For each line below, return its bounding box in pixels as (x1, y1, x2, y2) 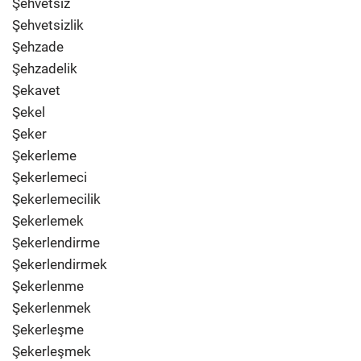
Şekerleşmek (12, 343, 91, 359)
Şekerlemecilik (12, 191, 101, 207)
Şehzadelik (12, 60, 77, 77)
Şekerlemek (12, 213, 84, 229)
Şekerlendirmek (12, 256, 107, 272)
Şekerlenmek (12, 300, 91, 316)
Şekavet (12, 82, 60, 98)
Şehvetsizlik (12, 17, 84, 33)
